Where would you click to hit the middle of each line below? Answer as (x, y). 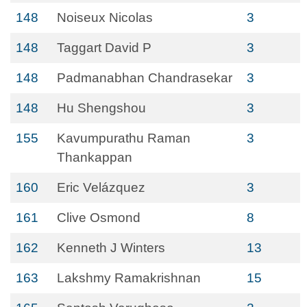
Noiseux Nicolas (105, 17)
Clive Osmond (99, 218)
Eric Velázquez (101, 187)
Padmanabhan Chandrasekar (145, 78)
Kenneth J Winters (111, 248)
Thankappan (95, 157)
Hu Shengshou (101, 108)
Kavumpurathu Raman (124, 138)
